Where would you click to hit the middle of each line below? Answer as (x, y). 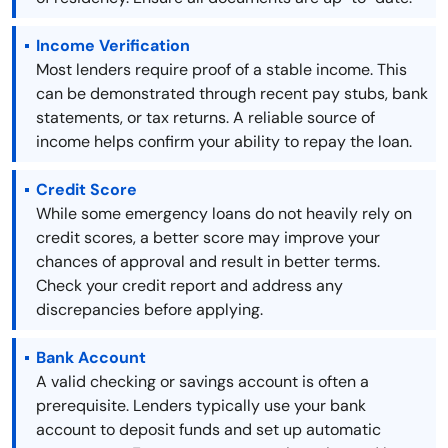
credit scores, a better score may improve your (208, 238)
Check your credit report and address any (189, 286)
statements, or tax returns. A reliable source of (205, 118)
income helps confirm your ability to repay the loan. (224, 142)
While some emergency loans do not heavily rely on (224, 214)
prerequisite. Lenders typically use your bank (201, 406)
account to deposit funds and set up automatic (208, 430)
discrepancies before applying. (149, 310)
